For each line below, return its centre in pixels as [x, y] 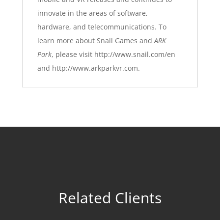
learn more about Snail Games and [96, 40]
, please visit [73, 54]
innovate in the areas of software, [92, 13]
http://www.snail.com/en [135, 54]
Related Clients [110, 197]
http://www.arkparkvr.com [95, 68]
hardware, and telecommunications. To [102, 27]
